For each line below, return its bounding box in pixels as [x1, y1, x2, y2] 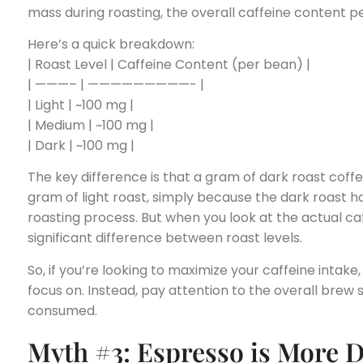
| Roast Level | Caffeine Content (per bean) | [28, 55, 310, 75]
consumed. [28, 301, 97, 320]
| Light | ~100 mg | [28, 96, 134, 115]
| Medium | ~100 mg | [28, 116, 154, 135]
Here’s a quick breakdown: [28, 35, 194, 54]
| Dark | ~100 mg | [28, 136, 135, 156]
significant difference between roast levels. [28, 228, 302, 248]
